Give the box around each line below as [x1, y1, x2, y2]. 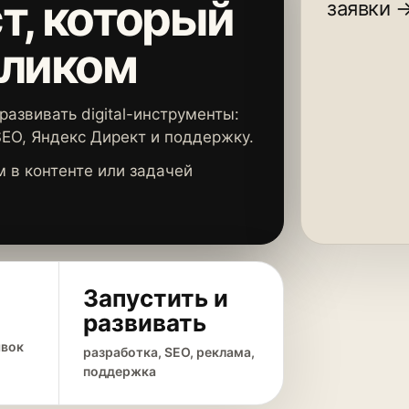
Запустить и [83, 284, 229, 312]
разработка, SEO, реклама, [83, 344, 256, 360]
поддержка [83, 363, 157, 379]
